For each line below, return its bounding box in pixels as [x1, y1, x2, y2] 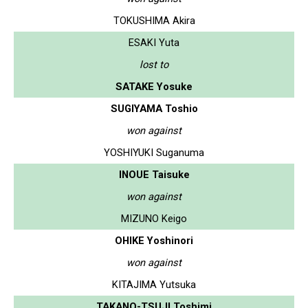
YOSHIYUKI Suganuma [104, 146, 204, 159]
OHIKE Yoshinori [115, 234, 193, 247]
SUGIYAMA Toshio [110, 102, 198, 115]
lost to [140, 58, 168, 71]
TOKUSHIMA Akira [113, 14, 195, 27]
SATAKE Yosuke [115, 80, 192, 93]
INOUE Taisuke [118, 168, 190, 181]
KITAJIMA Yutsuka [112, 278, 196, 291]
